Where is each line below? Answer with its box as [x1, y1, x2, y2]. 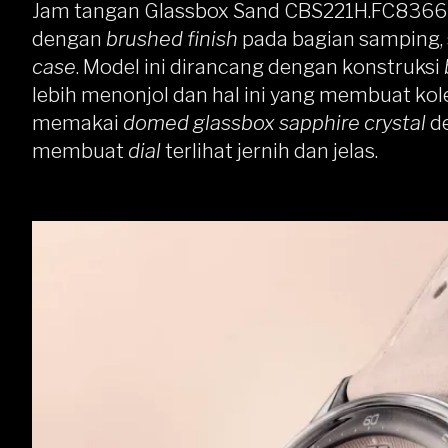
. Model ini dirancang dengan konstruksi [76, 55, 444, 79]
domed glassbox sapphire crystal [123, 111, 430, 135]
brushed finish [106, 27, 238, 51]
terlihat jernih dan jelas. [165, 139, 382, 163]
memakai [32, 111, 123, 135]
